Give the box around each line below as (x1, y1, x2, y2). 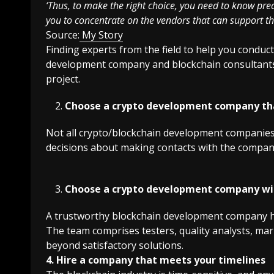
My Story (82, 28, 123, 42)
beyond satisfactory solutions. (46, 238, 183, 252)
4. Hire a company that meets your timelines (46, 253, 265, 267)
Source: (46, 28, 80, 42)
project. (46, 72, 83, 86)
